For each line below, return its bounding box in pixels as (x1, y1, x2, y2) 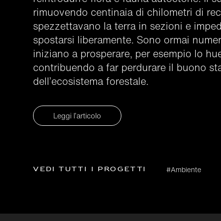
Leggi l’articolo (53, 110, 102, 121)
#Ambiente (166, 164, 201, 175)
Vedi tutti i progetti (33, 164, 147, 175)
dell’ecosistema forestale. (33, 74, 149, 88)
